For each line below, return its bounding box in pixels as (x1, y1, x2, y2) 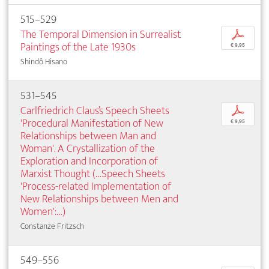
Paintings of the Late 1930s (20, 38, 136, 57)
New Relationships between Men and (20, 190, 178, 209)
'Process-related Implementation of (20, 177, 171, 196)
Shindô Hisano (20, 55, 67, 69)
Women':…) (20, 202, 65, 222)
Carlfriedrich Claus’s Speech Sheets (20, 101, 169, 121)
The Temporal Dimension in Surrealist (20, 25, 181, 44)
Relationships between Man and (20, 127, 156, 146)
